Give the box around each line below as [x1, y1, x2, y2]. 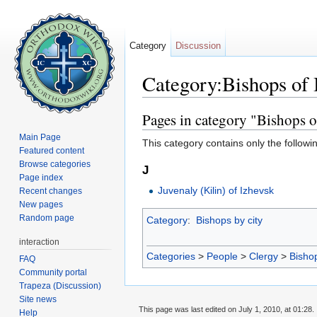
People [207, 250, 238, 263]
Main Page [19, 132, 62, 142]
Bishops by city [195, 214, 263, 226]
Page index [19, 172, 64, 183]
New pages [19, 199, 64, 209]
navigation [184, 97, 230, 109]
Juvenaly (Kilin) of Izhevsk [158, 185, 275, 197]
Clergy [249, 250, 278, 263]
